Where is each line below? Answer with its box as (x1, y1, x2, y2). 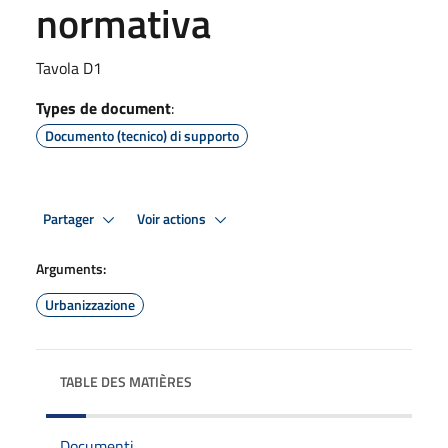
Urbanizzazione (45, 294, 135, 315)
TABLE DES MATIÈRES (60, 371, 192, 392)
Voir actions (137, 207, 209, 230)
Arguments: (36, 258, 106, 279)
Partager (43, 207, 97, 230)
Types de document (36, 96, 171, 120)
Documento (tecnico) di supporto (45, 125, 239, 146)
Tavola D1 (36, 56, 102, 80)
